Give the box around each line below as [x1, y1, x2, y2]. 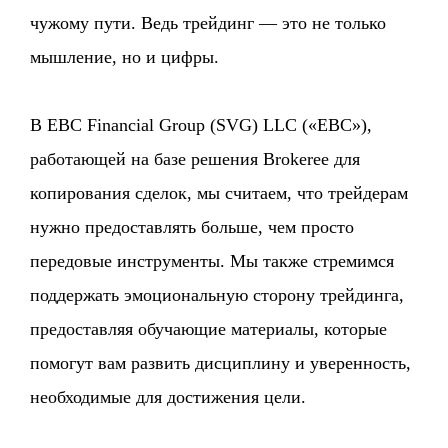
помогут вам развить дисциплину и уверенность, [30, 353, 412, 373]
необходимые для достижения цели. [30, 387, 307, 407]
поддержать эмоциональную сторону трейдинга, [30, 285, 405, 305]
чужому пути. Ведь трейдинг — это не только [30, 13, 387, 33]
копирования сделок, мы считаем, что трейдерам [30, 183, 409, 203]
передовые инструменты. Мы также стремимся [30, 251, 395, 271]
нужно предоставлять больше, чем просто [30, 217, 355, 237]
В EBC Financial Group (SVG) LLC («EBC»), [30, 115, 373, 135]
